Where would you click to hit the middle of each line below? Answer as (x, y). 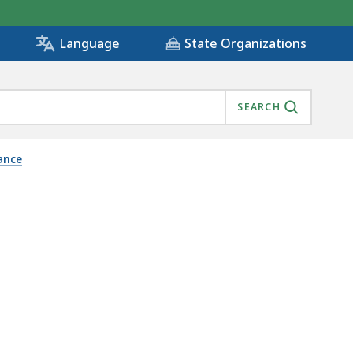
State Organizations (245, 44)
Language (89, 44)
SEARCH (259, 107)
